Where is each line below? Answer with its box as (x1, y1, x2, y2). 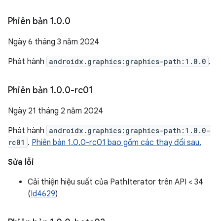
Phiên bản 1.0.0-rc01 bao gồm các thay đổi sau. (32, 138, 201, 147)
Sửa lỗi (8, 157, 34, 167)
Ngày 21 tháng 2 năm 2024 (8, 106, 103, 116)
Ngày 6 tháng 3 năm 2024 (8, 37, 99, 47)
